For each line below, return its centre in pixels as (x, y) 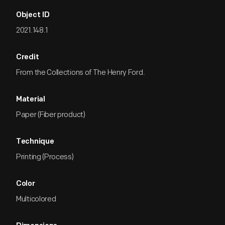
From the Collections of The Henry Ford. (81, 73)
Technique (35, 142)
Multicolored (36, 199)
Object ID (33, 15)
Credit (28, 58)
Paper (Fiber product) (51, 115)
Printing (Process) (45, 157)
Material (31, 100)
